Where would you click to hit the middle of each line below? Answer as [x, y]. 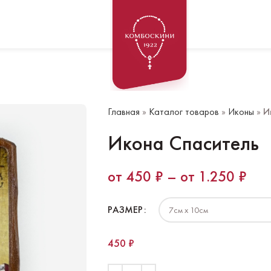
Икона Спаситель [183, 143]
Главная [123, 112]
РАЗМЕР [125, 210]
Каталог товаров [184, 112]
